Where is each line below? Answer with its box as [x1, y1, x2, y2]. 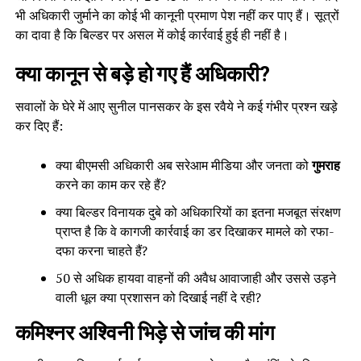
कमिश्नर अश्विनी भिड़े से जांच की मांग [15, 320, 275, 345]
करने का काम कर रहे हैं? [55, 175, 166, 193]
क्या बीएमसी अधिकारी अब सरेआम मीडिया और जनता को [55, 156, 312, 174]
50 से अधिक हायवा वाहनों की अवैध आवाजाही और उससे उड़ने [55, 268, 336, 287]
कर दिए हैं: [15, 116, 63, 135]
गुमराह [311, 156, 340, 174]
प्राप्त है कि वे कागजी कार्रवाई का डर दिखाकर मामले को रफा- [55, 222, 334, 240]
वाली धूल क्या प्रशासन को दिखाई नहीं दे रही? [55, 288, 261, 306]
